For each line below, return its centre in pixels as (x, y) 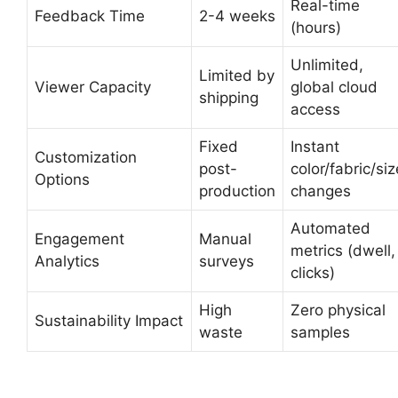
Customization (86, 157)
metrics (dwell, (343, 251)
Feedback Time (90, 16)
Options (62, 179)
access (315, 109)
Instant (315, 147)
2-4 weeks (237, 16)
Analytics (67, 261)
